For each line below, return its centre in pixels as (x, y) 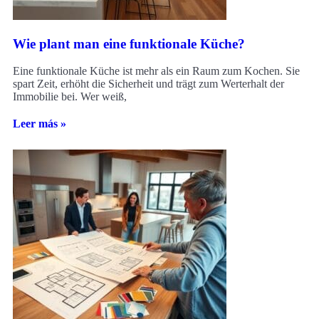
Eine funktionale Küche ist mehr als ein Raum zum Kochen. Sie (156, 71)
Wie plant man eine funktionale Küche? (129, 43)
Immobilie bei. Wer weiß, (70, 97)
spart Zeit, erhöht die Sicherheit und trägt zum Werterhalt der (148, 84)
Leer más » (40, 124)
